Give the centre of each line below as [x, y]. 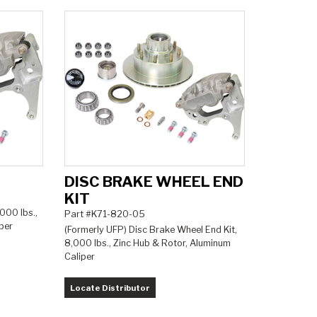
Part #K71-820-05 [104, 214]
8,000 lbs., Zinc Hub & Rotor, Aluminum [147, 243]
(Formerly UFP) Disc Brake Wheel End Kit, [150, 229]
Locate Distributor [110, 288]
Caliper [79, 256]
